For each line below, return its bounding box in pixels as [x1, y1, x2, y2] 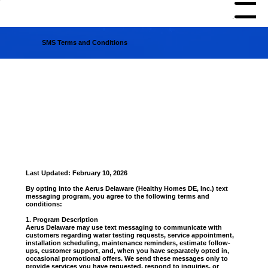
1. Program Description [25, 216, 98, 224]
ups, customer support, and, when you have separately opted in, [25, 247, 229, 255]
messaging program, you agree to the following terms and [25, 193, 209, 200]
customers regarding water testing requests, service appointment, [25, 232, 234, 239]
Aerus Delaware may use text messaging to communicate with [25, 224, 222, 232]
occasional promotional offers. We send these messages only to [25, 255, 228, 263]
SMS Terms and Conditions [42, 39, 128, 47]
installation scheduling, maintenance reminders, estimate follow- [25, 239, 230, 247]
